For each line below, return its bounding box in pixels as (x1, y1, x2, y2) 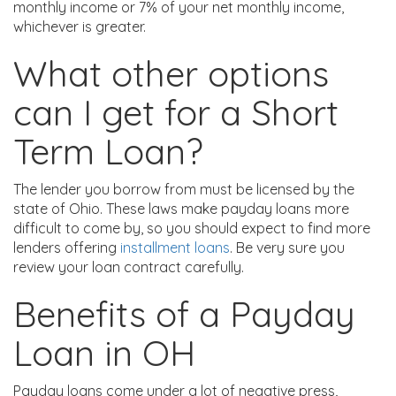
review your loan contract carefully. (13, 258, 244, 276)
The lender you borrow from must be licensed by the (13, 180, 354, 198)
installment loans (120, 239, 230, 256)
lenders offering (13, 239, 120, 256)
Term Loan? (13, 129, 203, 173)
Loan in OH (13, 331, 195, 375)
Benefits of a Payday (13, 292, 355, 336)
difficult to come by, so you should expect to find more (13, 219, 370, 237)
